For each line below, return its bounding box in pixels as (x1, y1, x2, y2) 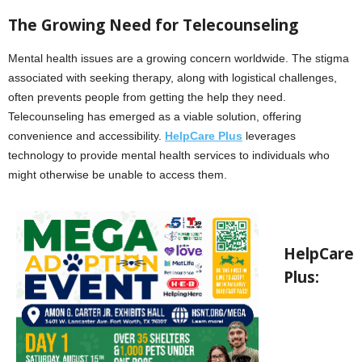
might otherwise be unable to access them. (8, 167, 227, 181)
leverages (242, 128, 296, 142)
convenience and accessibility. (8, 128, 165, 142)
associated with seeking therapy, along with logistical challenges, (8, 70, 337, 84)
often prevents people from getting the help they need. (8, 90, 286, 103)
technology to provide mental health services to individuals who (8, 148, 330, 162)
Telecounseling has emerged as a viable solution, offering (8, 109, 301, 123)
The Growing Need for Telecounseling (8, 14, 298, 36)
